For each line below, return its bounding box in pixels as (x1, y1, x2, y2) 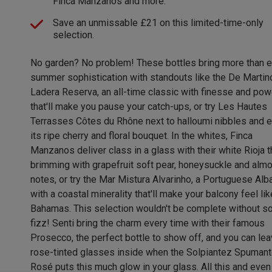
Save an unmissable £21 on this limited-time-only (53, 16, 264, 29)
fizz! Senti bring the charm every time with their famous (30, 217, 265, 229)
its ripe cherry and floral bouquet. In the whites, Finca (30, 129, 253, 141)
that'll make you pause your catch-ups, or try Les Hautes (30, 100, 268, 112)
